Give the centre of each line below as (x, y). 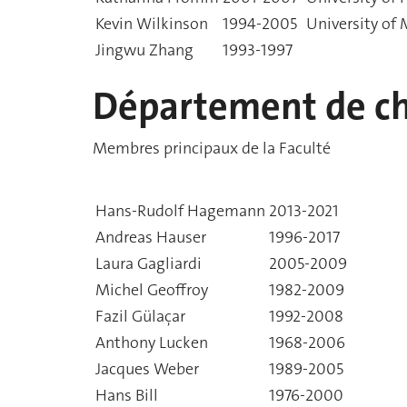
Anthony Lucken (152, 342)
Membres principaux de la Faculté (212, 148)
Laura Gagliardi (149, 263)
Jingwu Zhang (144, 50)
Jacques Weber (147, 369)
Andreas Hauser (151, 237)
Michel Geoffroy (152, 290)
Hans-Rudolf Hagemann (180, 211)
